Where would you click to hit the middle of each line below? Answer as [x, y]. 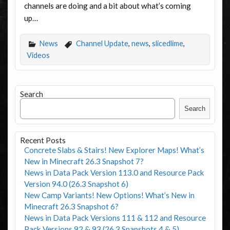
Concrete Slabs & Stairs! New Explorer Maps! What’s [114, 150]
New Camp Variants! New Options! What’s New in [109, 195]
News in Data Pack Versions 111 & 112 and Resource [115, 217]
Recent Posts [43, 140]
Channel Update [102, 43]
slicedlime [167, 43]
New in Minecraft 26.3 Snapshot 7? [84, 161]
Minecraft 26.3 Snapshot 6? [71, 206]
